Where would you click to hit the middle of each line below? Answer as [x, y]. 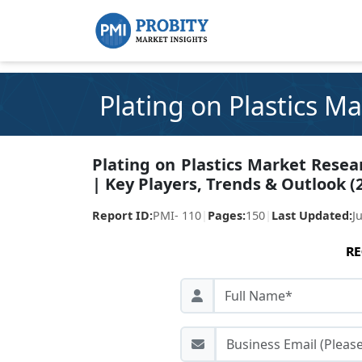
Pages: [227, 215]
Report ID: [122, 215]
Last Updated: [312, 215]
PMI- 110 [177, 215]
